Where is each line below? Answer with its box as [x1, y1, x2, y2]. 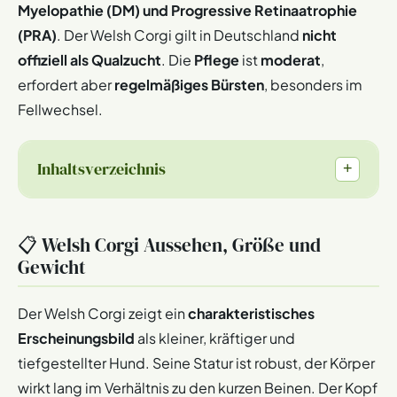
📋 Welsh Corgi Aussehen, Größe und [18, 231, 321, 258]
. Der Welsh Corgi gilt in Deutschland [57, 26, 302, 45]
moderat [261, 51, 321, 70]
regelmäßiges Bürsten [114, 75, 264, 95]
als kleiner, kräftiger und [135, 328, 295, 347]
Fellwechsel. [18, 100, 105, 120]
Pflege [194, 51, 239, 70]
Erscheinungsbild [18, 328, 135, 347]
